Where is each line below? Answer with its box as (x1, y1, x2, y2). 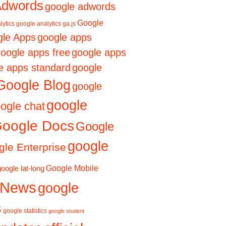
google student (48, 208, 84, 214)
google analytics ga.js (16, 20, 76, 27)
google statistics (3, 207, 47, 214)
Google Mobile (46, 163, 98, 173)
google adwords (45, 1, 116, 13)
